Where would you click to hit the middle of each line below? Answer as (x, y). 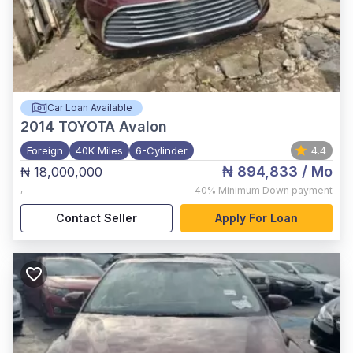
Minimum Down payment (275, 190)
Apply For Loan (256, 218)
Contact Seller (97, 218)
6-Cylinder (162, 150)
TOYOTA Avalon (113, 126)
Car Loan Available (89, 108)
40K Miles (99, 150)
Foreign (45, 150)
